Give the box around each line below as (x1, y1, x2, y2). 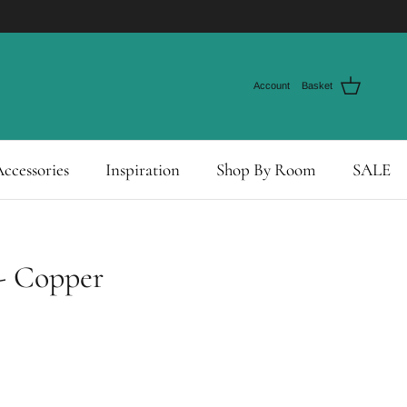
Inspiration (105, 158, 180, 180)
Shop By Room (216, 158, 316, 180)
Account (253, 80, 290, 92)
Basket (302, 80, 333, 92)
